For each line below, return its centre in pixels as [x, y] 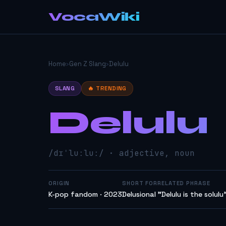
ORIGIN [59, 183]
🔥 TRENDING [107, 88]
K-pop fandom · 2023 [85, 194]
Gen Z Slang [88, 64]
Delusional [139, 194]
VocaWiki [94, 17]
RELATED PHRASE [184, 183]
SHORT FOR [140, 183]
